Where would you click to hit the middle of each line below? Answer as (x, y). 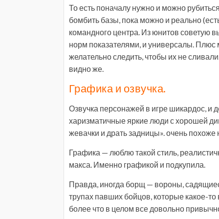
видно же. (86, 69)
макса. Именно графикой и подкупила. (137, 164)
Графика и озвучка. (118, 88)
